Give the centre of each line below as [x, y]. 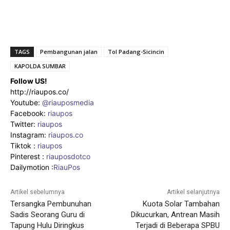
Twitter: [24, 124]
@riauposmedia [68, 103]
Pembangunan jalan [69, 52]
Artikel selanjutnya [193, 192]
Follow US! [29, 81]
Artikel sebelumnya [37, 192]
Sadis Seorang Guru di [47, 215]
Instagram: [29, 135]
